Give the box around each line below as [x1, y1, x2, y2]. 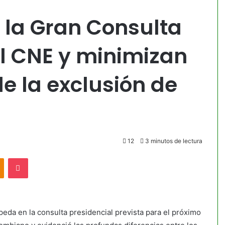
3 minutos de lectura [143, 137, 202, 145]
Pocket [27, 154, 49, 162]
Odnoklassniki [3, 154, 47, 162]
